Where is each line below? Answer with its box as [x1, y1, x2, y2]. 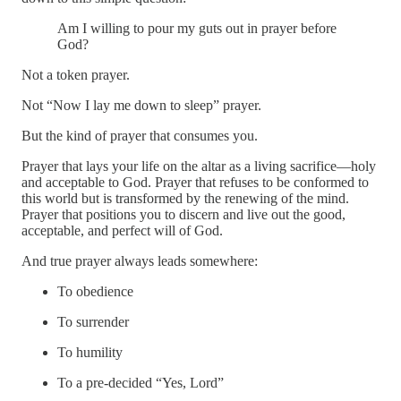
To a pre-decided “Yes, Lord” [57, 375, 224, 391]
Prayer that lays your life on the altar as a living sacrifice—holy [21, 158, 376, 175]
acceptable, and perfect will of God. [21, 223, 223, 239]
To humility [57, 345, 123, 361]
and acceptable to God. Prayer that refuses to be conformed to [21, 175, 369, 191]
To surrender [57, 314, 129, 330]
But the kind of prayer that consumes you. [21, 128, 258, 144]
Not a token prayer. [21, 67, 130, 83]
